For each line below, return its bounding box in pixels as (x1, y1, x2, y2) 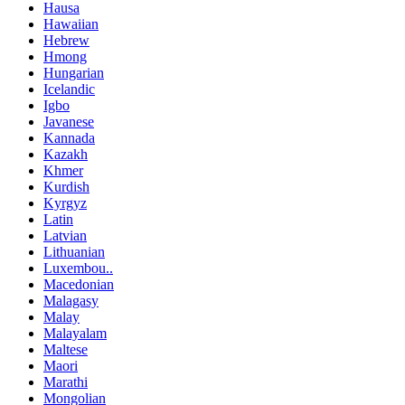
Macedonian (43, 277, 114, 293)
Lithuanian (43, 244, 105, 260)
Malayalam (43, 325, 107, 342)
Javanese (43, 114, 94, 130)
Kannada (43, 130, 95, 146)
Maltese (43, 342, 88, 358)
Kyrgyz (43, 195, 87, 212)
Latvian (43, 228, 87, 244)
